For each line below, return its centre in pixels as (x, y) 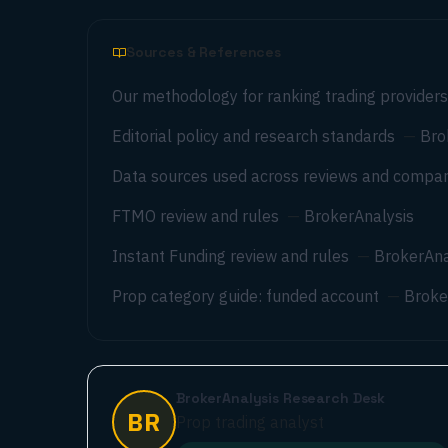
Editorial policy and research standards (253, 136)
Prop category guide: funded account (245, 296)
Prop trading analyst (250, 422)
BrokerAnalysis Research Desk (281, 398)
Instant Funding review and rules (230, 256)
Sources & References (203, 52)
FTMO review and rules (195, 216)
